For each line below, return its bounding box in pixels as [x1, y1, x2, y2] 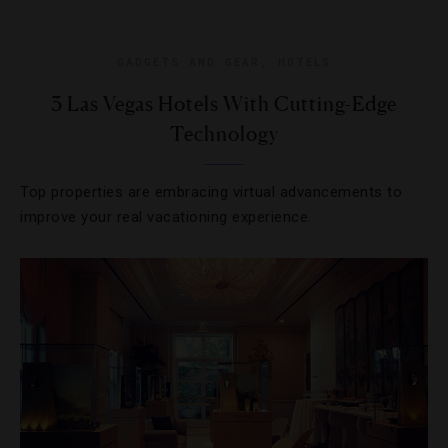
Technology [169, 122, 279, 146]
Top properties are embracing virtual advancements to [20, 183, 402, 201]
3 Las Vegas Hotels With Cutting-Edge [51, 92, 397, 116]
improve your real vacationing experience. [20, 208, 312, 226]
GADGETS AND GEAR [117, 54, 260, 69]
